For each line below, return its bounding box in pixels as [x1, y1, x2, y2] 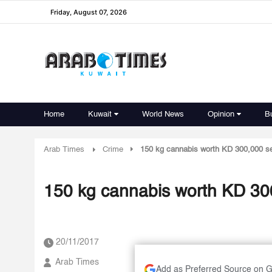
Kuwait [88, 110, 112, 118]
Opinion [208, 110, 234, 118]
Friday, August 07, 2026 [50, 7, 127, 16]
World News [142, 110, 184, 118]
